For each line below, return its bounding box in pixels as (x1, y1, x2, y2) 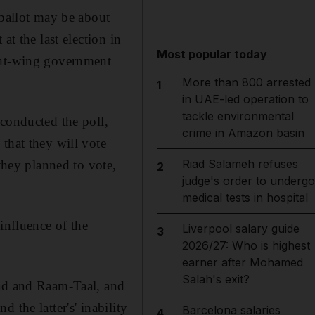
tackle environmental (181, 109, 294, 123)
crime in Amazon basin (181, 126, 304, 140)
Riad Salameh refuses (181, 157, 298, 171)
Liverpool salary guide (181, 221, 300, 236)
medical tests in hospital (181, 191, 308, 205)
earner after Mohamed (181, 255, 303, 269)
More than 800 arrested (181, 75, 311, 89)
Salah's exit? (181, 272, 250, 286)
